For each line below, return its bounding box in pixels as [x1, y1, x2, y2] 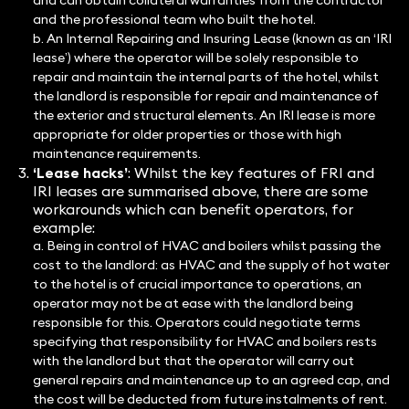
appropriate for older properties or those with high [32, 126, 341, 143]
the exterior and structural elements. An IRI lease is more [32, 107, 375, 124]
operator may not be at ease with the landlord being [32, 295, 353, 312]
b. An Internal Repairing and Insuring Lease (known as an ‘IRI [32, 30, 392, 47]
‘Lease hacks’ [32, 163, 128, 183]
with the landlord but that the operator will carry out [32, 352, 354, 370]
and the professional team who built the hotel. [32, 11, 316, 28]
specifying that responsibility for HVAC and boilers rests [32, 333, 377, 351]
